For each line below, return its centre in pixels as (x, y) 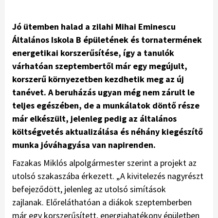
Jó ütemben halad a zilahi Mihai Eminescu (94, 26)
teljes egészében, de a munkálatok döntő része (106, 105)
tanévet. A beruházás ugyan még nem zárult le (103, 92)
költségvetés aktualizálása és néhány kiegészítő (108, 131)
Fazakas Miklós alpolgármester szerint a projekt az (104, 163)
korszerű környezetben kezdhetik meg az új (98, 79)
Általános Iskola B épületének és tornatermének (107, 39)
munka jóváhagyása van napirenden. (84, 145)
